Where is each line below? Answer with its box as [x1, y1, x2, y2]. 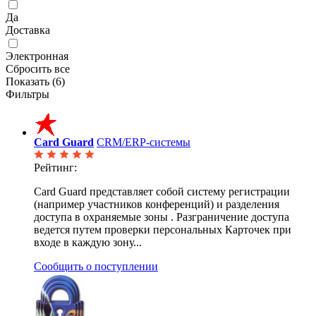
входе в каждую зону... [34, 236, 142, 248]
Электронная [6, 49, 68, 62]
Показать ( [6, 75, 56, 87]
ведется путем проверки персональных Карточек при [34, 223, 291, 236]
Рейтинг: [34, 161, 77, 174]
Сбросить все [6, 62, 70, 75]
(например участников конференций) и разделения [34, 197, 279, 210]
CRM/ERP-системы [97, 135, 190, 148]
